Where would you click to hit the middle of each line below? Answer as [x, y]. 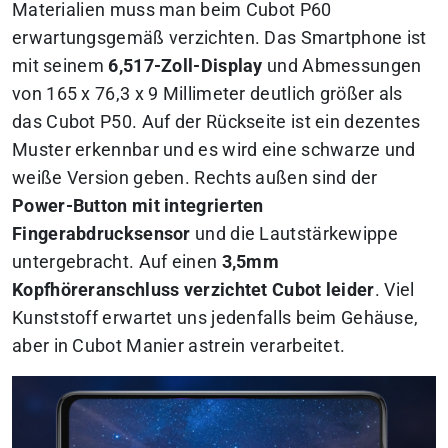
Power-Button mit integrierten [138, 206]
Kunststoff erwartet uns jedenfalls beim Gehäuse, [215, 318]
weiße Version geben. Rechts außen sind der [195, 178]
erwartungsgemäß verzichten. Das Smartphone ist [219, 38]
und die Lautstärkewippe [294, 234]
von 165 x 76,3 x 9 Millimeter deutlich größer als [207, 94]
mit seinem [60, 66]
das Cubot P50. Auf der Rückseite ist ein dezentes [216, 122]
